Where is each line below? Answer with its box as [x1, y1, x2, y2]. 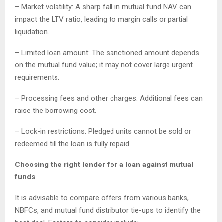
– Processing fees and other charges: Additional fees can [15, 94, 203, 103]
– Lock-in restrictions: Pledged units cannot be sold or [15, 127, 191, 136]
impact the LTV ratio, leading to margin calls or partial [15, 15, 188, 24]
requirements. [15, 73, 59, 82]
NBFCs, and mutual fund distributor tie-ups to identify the [15, 206, 201, 215]
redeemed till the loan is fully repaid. [15, 139, 131, 149]
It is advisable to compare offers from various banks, [15, 193, 189, 203]
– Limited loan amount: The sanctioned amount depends [15, 48, 199, 57]
